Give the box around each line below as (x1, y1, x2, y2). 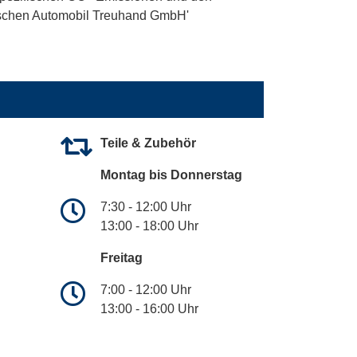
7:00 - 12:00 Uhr (100, 283, 191, 297)
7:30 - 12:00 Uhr (100, 200, 191, 214)
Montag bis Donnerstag (100, 168, 242, 182)
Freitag (100, 251, 143, 265)
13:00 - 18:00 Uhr (100, 219, 198, 233)
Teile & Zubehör (100, 136, 196, 151)
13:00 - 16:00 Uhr (100, 302, 198, 316)
